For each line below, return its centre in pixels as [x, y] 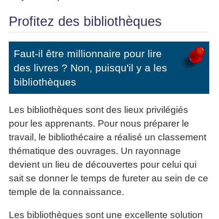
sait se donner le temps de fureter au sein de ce [109, 178]
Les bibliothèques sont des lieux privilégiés [99, 109]
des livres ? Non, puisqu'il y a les [90, 67]
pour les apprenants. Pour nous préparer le [99, 123]
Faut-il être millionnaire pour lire [88, 53]
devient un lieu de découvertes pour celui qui [103, 164]
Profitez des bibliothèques [85, 21]
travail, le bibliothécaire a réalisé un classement [108, 137]
